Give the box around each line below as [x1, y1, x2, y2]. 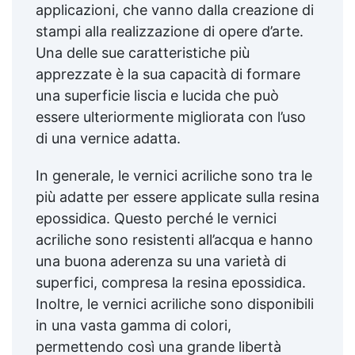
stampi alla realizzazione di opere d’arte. [36, 22, 303, 40]
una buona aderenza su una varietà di [36, 252, 286, 269]
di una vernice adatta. [36, 129, 181, 147]
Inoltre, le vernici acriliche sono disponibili [36, 295, 314, 312]
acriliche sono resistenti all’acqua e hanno [36, 231, 313, 248]
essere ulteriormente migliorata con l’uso [36, 108, 306, 125]
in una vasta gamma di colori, [36, 316, 231, 334]
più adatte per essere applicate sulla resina [36, 188, 319, 205]
